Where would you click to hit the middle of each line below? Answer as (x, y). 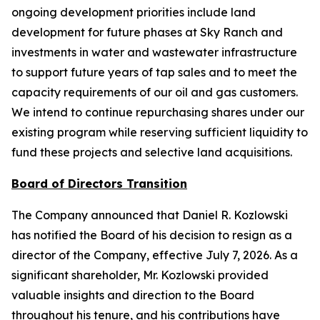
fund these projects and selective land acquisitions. (152, 152)
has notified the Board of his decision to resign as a (152, 235)
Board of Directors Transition (99, 184)
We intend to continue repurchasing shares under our (158, 112)
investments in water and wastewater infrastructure (154, 52)
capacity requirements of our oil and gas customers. (155, 92)
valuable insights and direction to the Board (133, 295)
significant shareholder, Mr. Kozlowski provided (140, 275)
